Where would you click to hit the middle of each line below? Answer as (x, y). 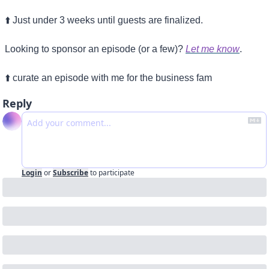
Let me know (213, 49)
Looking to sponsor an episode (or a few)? (95, 49)
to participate (112, 173)
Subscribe (71, 173)
